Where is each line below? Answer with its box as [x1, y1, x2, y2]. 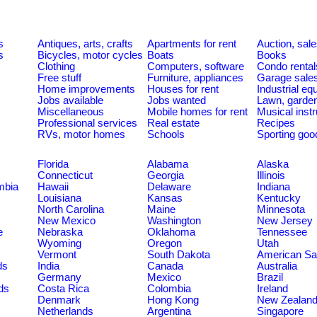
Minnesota [257, 204, 305, 215]
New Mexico [38, 215, 96, 226]
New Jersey [257, 215, 313, 226]
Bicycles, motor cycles [38, 50, 143, 61]
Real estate [147, 117, 200, 129]
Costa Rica [38, 283, 89, 294]
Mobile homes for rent [147, 106, 248, 117]
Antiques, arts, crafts [38, 38, 133, 50]
